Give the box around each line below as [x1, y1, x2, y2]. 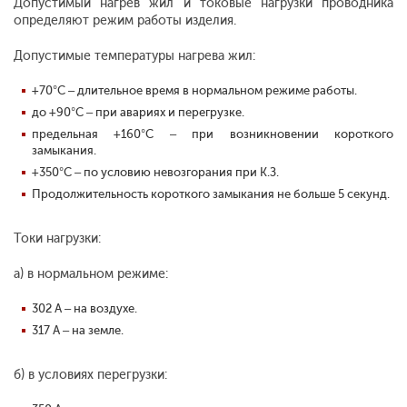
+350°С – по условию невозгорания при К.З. [32, 165, 279, 180]
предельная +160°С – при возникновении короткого [32, 127, 393, 142]
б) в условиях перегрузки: [14, 367, 167, 383]
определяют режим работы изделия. [14, 13, 236, 29]
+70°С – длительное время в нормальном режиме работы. [32, 84, 357, 98]
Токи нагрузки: [14, 231, 101, 247]
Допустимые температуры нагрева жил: [14, 48, 255, 65]
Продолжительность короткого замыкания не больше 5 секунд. [32, 187, 390, 202]
